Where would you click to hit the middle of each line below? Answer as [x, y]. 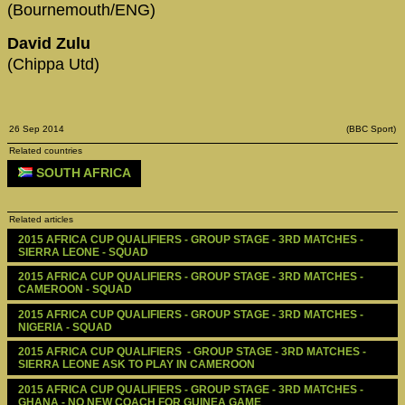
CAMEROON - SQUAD [75, 289]
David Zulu [51, 43]
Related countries [46, 150]
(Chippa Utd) [53, 64]
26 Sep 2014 [37, 128]
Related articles [41, 219]
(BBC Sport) [371, 128]
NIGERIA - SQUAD [65, 327]
